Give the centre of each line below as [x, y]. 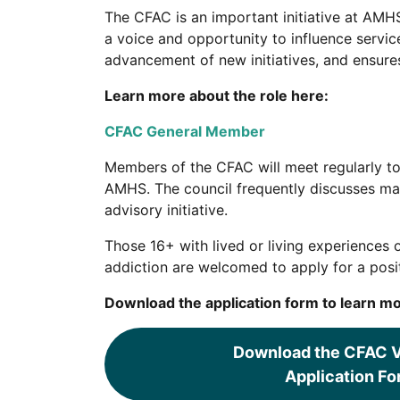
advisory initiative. [166, 210]
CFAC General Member [185, 131]
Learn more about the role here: [217, 96]
